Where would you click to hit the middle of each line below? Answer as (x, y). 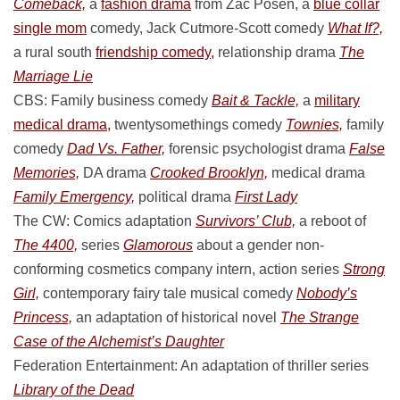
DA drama (115, 173)
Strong (364, 269)
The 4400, (46, 245)
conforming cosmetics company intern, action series (178, 269)
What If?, (355, 28)
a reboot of (331, 221)
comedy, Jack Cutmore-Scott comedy (207, 28)
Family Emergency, (74, 197)
